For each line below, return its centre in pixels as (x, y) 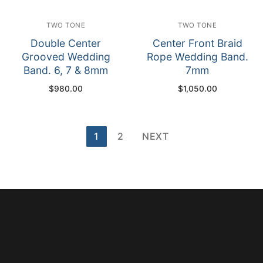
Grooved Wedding (66, 56)
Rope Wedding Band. (197, 56)
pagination (48, 155)
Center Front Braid (197, 43)
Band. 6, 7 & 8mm (66, 70)
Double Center (66, 43)
